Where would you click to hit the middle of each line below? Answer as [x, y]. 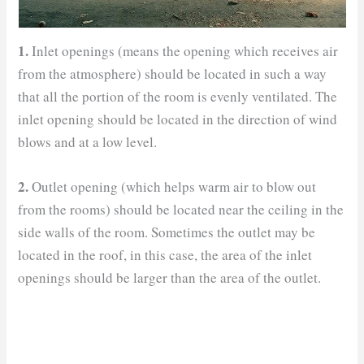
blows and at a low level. [88, 141]
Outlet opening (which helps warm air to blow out [173, 186]
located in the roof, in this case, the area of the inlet [165, 254]
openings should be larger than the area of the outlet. [170, 277]
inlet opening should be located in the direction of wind [178, 119]
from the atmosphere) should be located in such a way [173, 73]
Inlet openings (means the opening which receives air [184, 50]
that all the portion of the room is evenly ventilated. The [178, 96]
